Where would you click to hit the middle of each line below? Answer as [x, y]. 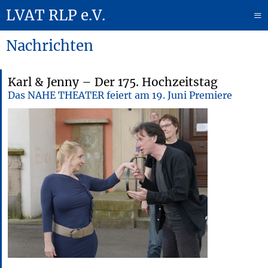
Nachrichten [50, 46]
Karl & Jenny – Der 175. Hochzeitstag [113, 82]
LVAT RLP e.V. [56, 15]
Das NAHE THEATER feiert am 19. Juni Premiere [120, 95]
